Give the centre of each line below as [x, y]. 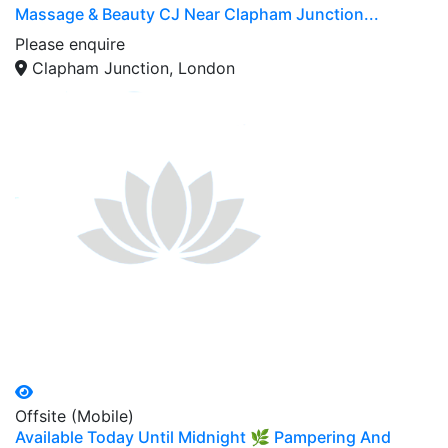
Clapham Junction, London [133, 67]
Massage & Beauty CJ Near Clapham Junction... [197, 13]
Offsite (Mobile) [74, 415]
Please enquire [70, 43]
